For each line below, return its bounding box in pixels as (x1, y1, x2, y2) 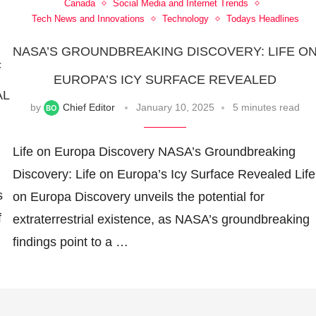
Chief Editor (63, 102, 116, 114)
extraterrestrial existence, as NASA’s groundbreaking (12, 212, 310, 227)
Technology (162, 13, 209, 25)
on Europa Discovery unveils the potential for (12, 190, 265, 205)
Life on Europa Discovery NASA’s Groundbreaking (12, 145, 296, 159)
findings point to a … (12, 235, 128, 250)
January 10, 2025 (136, 102, 215, 114)
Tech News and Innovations (31, 13, 145, 25)
